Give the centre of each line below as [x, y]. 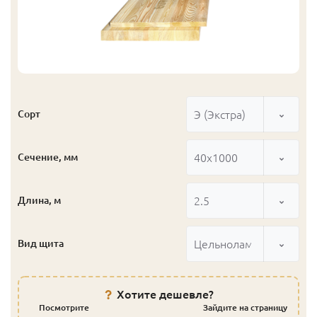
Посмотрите [64, 307]
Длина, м [39, 200]
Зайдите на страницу [245, 307]
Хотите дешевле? [165, 294]
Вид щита [41, 243]
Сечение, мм [48, 157]
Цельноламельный [243, 244]
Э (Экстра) [220, 114]
